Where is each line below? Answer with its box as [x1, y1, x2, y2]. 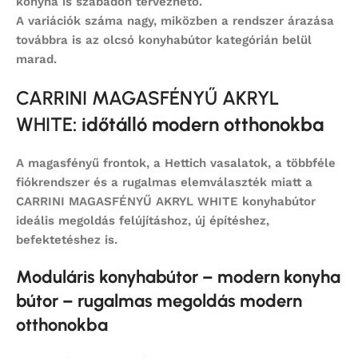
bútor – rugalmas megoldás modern [16, 290, 302, 312]
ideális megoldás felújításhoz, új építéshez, [16, 213, 269, 229]
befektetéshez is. [16, 233, 117, 248]
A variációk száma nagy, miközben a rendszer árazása [16, 14, 334, 29]
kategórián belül [212, 33, 312, 48]
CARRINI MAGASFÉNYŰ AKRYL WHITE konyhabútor [16, 194, 316, 209]
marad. [16, 52, 57, 67]
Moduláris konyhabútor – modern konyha [16, 266, 340, 288]
